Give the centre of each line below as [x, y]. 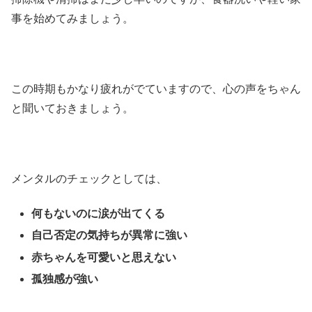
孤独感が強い [65, 279]
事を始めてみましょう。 [72, 19]
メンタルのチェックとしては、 [89, 178]
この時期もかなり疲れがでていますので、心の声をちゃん [156, 89]
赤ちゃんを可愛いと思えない [104, 257]
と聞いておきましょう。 [72, 109]
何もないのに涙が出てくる [99, 214]
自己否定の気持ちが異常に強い [110, 235]
